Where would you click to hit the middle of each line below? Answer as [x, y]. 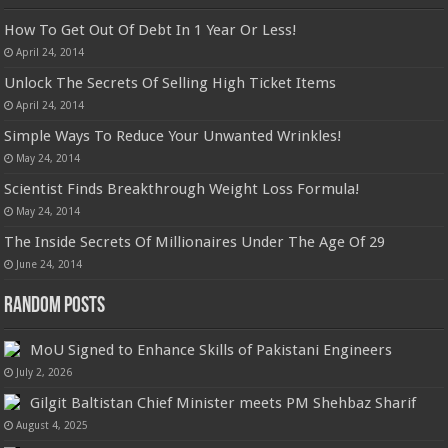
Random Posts [55, 307]
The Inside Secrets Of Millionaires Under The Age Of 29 [195, 242]
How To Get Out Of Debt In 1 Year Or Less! [151, 30]
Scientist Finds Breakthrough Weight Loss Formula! [182, 189]
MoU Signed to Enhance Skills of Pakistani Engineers [211, 350]
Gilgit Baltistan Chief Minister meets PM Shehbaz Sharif [223, 403]
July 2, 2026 [44, 372]
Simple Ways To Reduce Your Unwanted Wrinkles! [173, 136]
